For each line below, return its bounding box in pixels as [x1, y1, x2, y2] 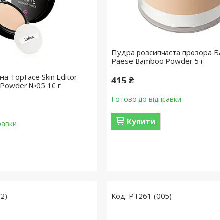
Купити [126, 116, 155, 126]
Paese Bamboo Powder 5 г [111, 56, 204, 66]
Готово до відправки [111, 94, 181, 104]
